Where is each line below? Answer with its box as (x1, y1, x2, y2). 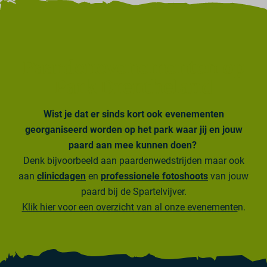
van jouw (208, 170, 249, 182)
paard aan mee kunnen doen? (68, 139, 199, 151)
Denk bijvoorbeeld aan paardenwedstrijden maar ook (23, 154, 244, 166)
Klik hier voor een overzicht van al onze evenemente (21, 201, 238, 213)
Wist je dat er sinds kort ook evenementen (43, 108, 224, 120)
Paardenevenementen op (22, 55, 245, 79)
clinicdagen (37, 170, 86, 182)
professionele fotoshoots (101, 170, 208, 182)
